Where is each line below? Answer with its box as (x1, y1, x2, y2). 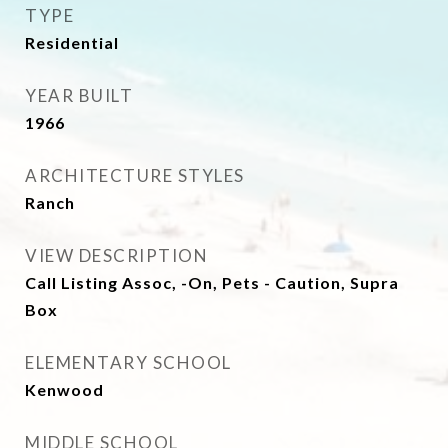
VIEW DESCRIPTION (25, 245, 208, 266)
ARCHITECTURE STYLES (25, 165, 245, 186)
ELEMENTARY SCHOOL (25, 352, 232, 373)
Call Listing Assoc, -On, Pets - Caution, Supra (25, 273, 399, 292)
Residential (25, 33, 119, 52)
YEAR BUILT (25, 85, 133, 106)
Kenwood (25, 380, 104, 399)
